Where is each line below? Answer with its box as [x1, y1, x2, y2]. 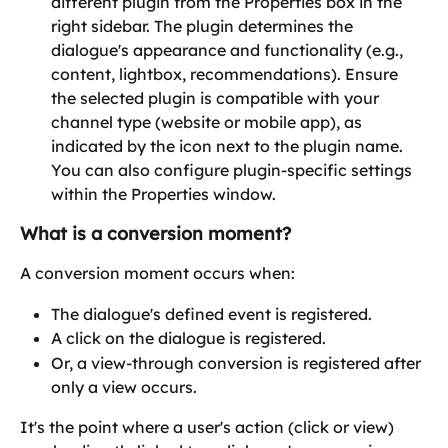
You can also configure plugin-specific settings [51, 160, 416, 181]
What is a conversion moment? [20, 222, 291, 246]
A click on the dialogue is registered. [51, 328, 326, 349]
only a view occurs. [51, 376, 197, 397]
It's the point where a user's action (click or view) [20, 416, 398, 437]
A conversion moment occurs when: [20, 263, 295, 284]
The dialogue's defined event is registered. [51, 303, 372, 324]
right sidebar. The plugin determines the [51, 16, 357, 37]
